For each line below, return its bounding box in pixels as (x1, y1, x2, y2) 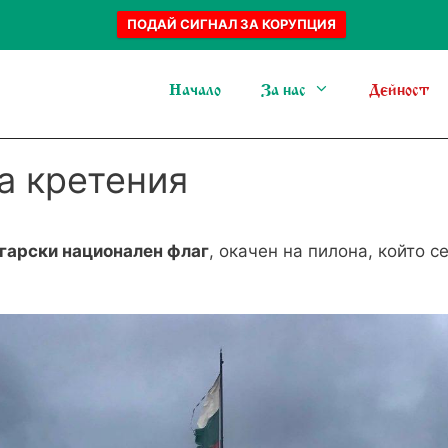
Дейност (369, 80, 430, 100)
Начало (168, 80, 221, 100)
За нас (260, 80, 306, 100)
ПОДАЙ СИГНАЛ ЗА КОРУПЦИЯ (127, 16, 336, 32)
